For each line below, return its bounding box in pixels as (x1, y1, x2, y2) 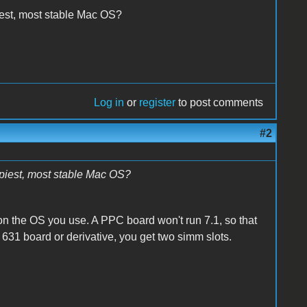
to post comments (175, 96, 264, 108)
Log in (94, 96, 125, 108)
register (139, 96, 176, 108)
